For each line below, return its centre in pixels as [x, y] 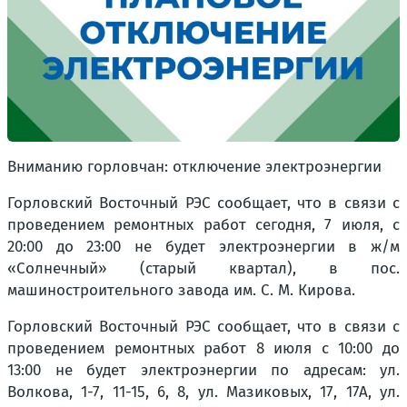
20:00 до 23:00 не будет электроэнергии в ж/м [203, 247]
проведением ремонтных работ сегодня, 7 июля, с [203, 225]
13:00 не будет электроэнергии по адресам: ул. [203, 370]
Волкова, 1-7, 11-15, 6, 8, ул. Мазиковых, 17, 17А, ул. [203, 392]
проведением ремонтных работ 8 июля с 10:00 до [203, 348]
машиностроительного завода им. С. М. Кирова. [181, 290]
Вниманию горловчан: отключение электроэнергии [194, 167]
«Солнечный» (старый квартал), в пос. [203, 268]
